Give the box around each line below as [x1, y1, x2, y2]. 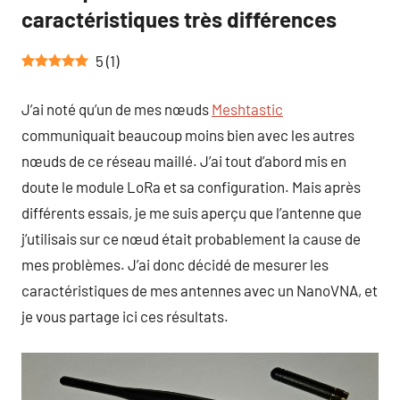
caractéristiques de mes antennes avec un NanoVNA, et [21, 281, 378, 300]
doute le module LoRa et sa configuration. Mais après [21, 178, 361, 196]
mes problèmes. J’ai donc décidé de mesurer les [21, 255, 329, 274]
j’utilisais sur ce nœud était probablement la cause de [21, 229, 361, 248]
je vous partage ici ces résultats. [21, 307, 229, 326]
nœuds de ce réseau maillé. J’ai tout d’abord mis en [21, 152, 346, 171]
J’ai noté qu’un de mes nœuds [21, 100, 212, 119]
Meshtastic [212, 100, 283, 119]
